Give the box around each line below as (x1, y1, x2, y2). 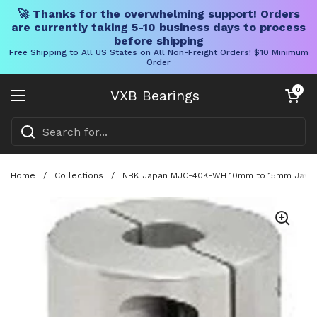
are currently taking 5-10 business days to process (11, 21, 306, 34)
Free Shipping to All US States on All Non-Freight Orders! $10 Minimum (8, 47, 309, 57)
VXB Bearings (110, 87, 200, 104)
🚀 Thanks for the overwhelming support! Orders (17, 7, 300, 21)
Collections (54, 170, 103, 180)
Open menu (17, 96, 85, 111)
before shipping (113, 34, 204, 47)
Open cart (282, 86, 313, 93)
